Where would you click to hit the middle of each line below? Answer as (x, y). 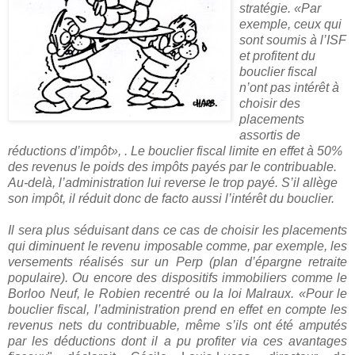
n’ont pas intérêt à (289, 87)
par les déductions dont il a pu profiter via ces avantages (177, 341)
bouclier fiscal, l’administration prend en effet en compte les (177, 309)
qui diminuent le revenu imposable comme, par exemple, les (177, 246)
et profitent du (277, 55)
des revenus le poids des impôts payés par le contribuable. (172, 166)
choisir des (270, 103)
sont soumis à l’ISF (293, 40)
